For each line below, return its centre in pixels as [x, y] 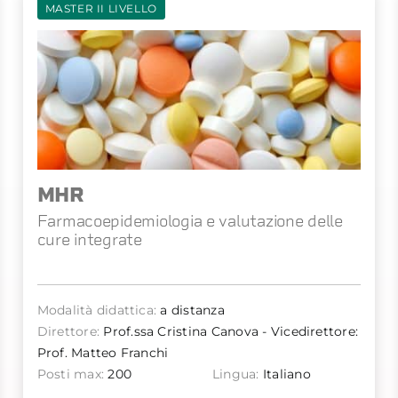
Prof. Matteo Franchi [103, 353]
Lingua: [235, 374]
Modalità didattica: [97, 310]
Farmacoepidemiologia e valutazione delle [190, 221]
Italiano [285, 374]
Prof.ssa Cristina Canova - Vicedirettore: [229, 332]
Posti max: [71, 374]
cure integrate [89, 240]
